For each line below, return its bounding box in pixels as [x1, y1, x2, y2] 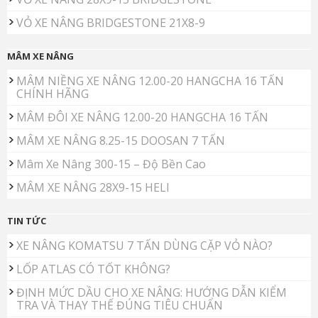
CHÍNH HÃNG [16, 86, 89, 102]
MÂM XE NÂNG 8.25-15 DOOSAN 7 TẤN [16, 133, 225, 149]
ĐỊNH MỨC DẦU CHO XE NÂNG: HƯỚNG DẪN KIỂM [16, 285, 287, 301]
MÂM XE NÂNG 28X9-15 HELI [16, 180, 170, 196]
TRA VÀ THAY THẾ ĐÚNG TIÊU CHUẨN [16, 297, 223, 314]
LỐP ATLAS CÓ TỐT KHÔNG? [16, 261, 170, 278]
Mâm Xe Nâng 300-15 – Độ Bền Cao [16, 156, 206, 172]
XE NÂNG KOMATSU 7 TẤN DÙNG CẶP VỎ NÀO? [16, 238, 273, 254]
